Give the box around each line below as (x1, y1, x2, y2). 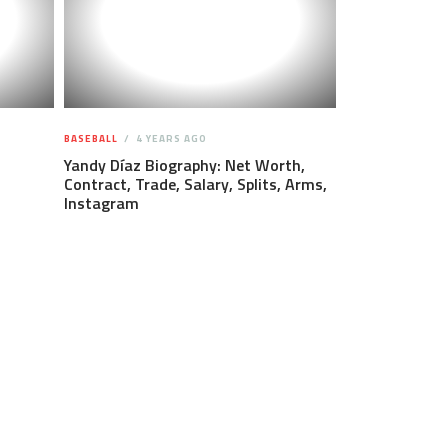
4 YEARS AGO (132, 131, 207, 146)
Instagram (63, 191, 139, 215)
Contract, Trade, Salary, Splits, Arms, (63, 172, 327, 196)
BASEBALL (63, 131, 118, 146)
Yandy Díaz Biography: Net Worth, (63, 153, 305, 177)
